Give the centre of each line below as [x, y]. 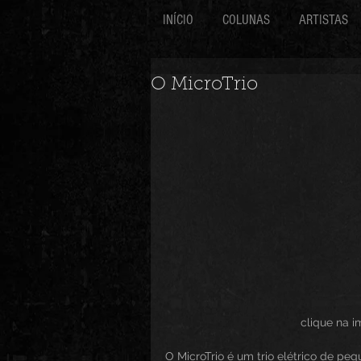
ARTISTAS [324, 20]
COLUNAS [246, 20]
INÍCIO [178, 20]
